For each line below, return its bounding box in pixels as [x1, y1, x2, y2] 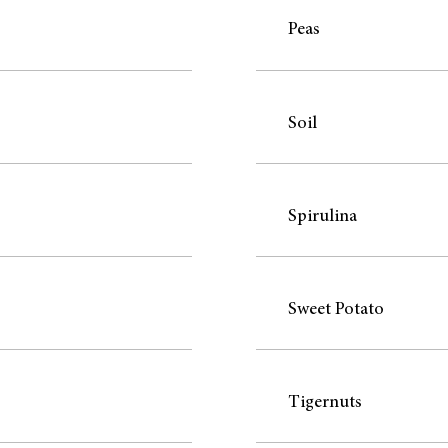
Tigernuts [288, 393, 362, 412]
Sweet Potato [288, 300, 384, 319]
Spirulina [288, 207, 357, 226]
